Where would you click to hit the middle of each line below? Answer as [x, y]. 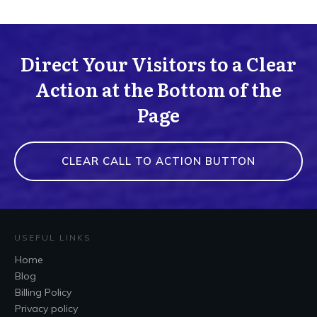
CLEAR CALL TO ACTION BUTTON [158, 161]
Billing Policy [43, 292]
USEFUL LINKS [53, 237]
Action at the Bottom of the [158, 89]
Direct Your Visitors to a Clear [158, 63]
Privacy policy [46, 308]
